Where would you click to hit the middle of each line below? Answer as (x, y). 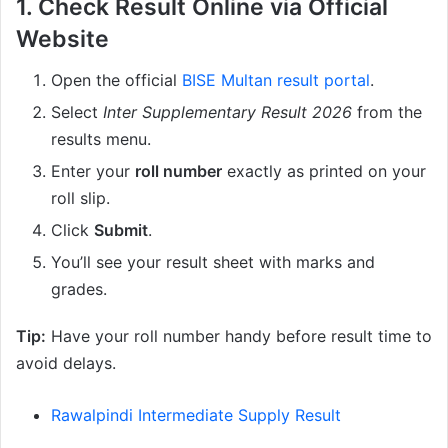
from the (387, 111)
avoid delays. (66, 362)
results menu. (101, 138)
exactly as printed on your (324, 170)
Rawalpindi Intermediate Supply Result (196, 414)
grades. (79, 288)
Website (62, 39)
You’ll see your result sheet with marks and (213, 261)
